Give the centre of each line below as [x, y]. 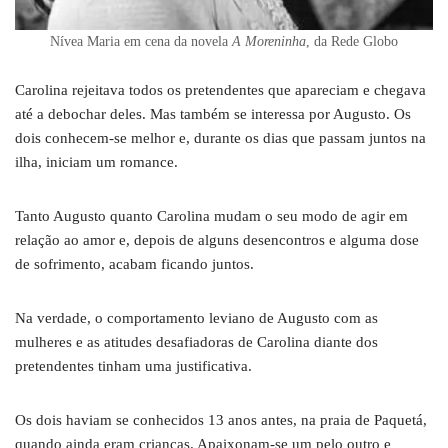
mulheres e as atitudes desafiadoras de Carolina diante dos [196, 342]
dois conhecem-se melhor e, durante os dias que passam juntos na [220, 138]
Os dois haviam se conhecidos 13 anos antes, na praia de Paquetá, [221, 420]
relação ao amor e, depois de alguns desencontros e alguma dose [217, 240]
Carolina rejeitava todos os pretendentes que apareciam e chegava [220, 90]
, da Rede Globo [352, 41]
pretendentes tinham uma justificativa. [133, 366]
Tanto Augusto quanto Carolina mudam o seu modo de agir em [211, 216]
